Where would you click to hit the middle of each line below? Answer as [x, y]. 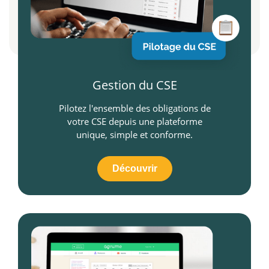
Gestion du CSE [134, 85]
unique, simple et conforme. [134, 135]
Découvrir [134, 169]
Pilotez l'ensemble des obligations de [134, 108]
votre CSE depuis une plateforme [134, 122]
